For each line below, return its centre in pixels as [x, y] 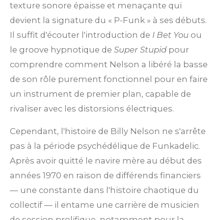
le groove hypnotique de [62, 49]
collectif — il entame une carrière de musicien [105, 205]
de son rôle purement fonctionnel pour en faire [109, 79]
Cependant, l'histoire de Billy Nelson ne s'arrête [108, 131]
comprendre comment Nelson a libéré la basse [109, 64]
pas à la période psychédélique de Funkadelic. [105, 146]
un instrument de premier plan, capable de [100, 94]
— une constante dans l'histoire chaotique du [104, 190]
